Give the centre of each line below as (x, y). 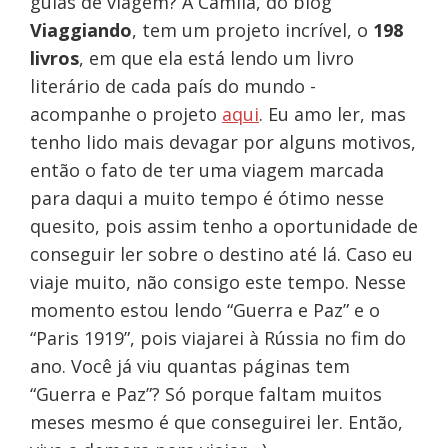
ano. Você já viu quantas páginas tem (189, 366)
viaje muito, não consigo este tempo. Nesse (217, 282)
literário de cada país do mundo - (172, 86)
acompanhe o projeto (125, 114)
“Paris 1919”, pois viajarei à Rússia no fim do (217, 338)
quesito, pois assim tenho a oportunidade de (223, 226)
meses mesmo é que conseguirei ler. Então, (216, 422)
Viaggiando (80, 30)
